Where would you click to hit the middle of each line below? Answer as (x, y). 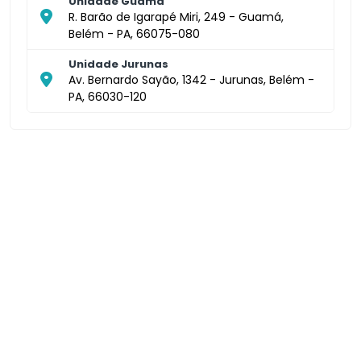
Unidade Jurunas (118, 64)
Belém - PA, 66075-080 (134, 33)
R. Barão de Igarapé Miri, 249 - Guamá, (176, 17)
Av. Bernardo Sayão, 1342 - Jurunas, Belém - (191, 79)
